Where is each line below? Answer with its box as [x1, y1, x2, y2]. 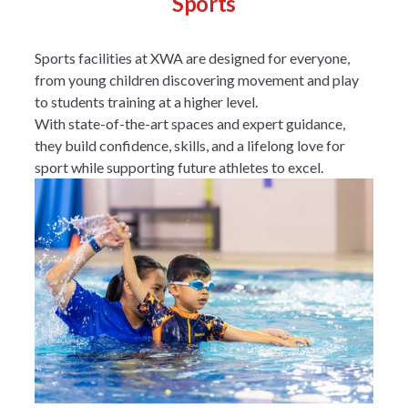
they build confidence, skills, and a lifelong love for [35, 136, 346, 154]
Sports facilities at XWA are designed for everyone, [35, 48, 351, 66]
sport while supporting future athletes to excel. [35, 158, 324, 176]
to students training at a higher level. [35, 92, 259, 110]
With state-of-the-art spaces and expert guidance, [35, 114, 346, 132]
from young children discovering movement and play [35, 70, 360, 88]
